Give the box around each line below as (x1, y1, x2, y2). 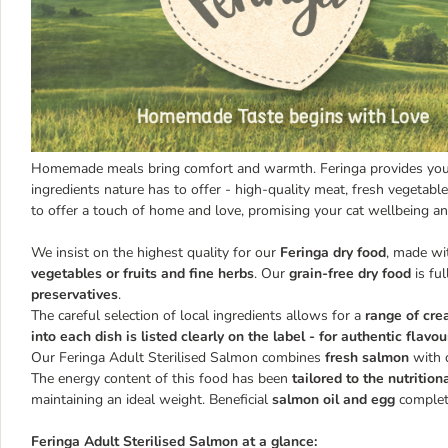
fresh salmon (325, 347, 409, 367)
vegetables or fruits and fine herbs (31, 263, 254, 283)
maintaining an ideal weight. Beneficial (31, 389, 272, 409)
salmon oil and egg (272, 389, 395, 409)
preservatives (31, 284, 118, 304)
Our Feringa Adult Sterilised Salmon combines (31, 347, 325, 367)
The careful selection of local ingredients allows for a (31, 305, 365, 325)
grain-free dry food (289, 263, 411, 283)
